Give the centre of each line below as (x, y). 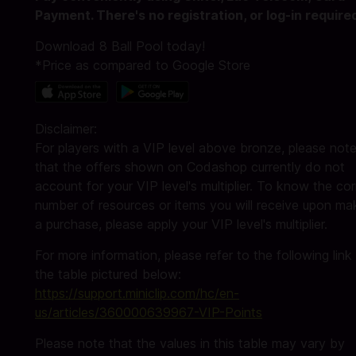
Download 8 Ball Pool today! (120, 46)
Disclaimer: (66, 129)
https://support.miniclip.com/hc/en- (137, 294)
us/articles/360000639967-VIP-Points (149, 313)
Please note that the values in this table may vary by (190, 344)
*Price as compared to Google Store (143, 65)
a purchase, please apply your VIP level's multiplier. (181, 224)
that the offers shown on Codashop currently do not (190, 167)
